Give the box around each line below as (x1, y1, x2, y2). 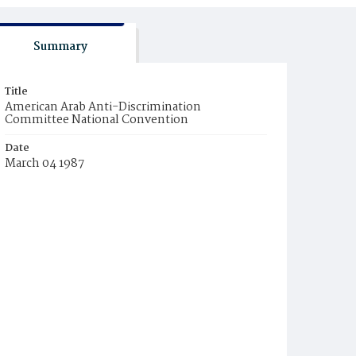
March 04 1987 (5, 154, 84, 173)
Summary (33, 37, 87, 56)
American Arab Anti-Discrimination (5, 98, 201, 117)
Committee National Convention (5, 110, 188, 130)
